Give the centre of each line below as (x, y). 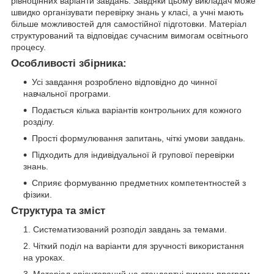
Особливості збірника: (69, 64)
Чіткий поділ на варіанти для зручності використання (139, 246)
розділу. (39, 122)
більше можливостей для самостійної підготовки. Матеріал (129, 24)
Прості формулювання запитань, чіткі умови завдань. (139, 139)
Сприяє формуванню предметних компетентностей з (139, 183)
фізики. (38, 195)
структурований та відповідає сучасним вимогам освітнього (130, 36)
